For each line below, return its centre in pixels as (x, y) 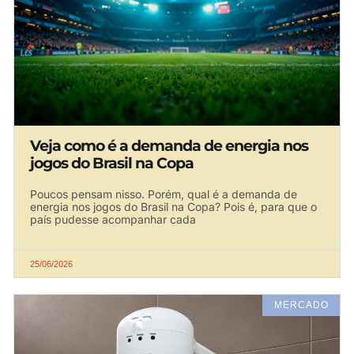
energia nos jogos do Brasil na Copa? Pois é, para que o (173, 207)
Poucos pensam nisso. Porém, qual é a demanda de (164, 194)
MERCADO (301, 305)
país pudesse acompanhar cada (113, 220)
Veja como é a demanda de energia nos (169, 146)
